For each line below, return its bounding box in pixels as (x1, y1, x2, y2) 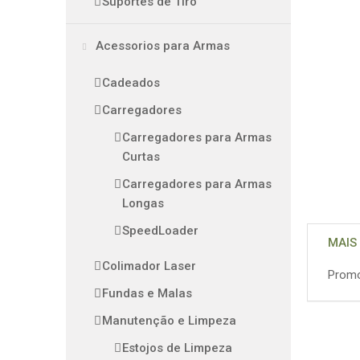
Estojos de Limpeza (122, 341, 232, 355)
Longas (122, 196, 164, 211)
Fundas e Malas (102, 286, 192, 301)
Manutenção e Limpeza (102, 313, 236, 328)
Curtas (122, 149, 160, 164)
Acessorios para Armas (92, 39, 230, 53)
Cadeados (102, 76, 160, 90)
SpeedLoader (122, 223, 198, 238)
